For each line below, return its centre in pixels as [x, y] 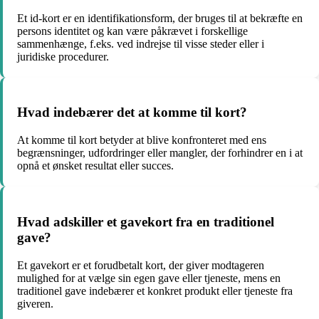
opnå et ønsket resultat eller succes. [95, 166]
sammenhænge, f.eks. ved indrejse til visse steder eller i [141, 43]
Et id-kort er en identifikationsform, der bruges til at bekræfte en [160, 18]
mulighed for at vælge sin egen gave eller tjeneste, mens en [149, 278]
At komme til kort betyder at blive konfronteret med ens [142, 140]
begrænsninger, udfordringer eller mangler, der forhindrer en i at [160, 153]
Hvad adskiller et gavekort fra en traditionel [146, 221]
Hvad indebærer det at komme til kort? [132, 113]
